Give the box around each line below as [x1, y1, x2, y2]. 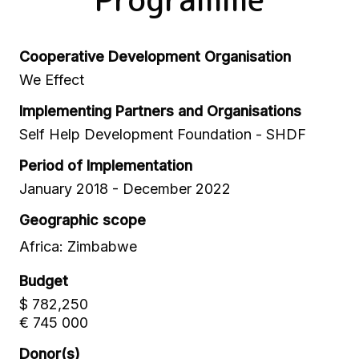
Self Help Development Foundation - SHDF [19, 126, 306, 143]
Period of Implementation [19, 157, 192, 174]
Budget [19, 272, 68, 289]
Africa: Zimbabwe [19, 238, 137, 255]
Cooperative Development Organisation [19, 48, 291, 65]
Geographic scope [19, 212, 146, 228]
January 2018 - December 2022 [19, 180, 231, 197]
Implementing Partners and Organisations [19, 103, 301, 119]
